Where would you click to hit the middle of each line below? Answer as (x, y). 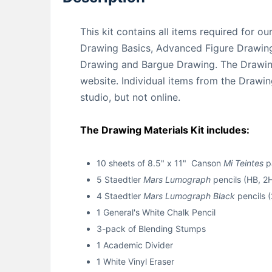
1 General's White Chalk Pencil (156, 212)
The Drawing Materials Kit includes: (165, 130)
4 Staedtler (120, 195)
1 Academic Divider (135, 245)
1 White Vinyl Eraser (135, 261)
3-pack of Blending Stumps (151, 228)
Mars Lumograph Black (189, 195)
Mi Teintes (243, 163)
